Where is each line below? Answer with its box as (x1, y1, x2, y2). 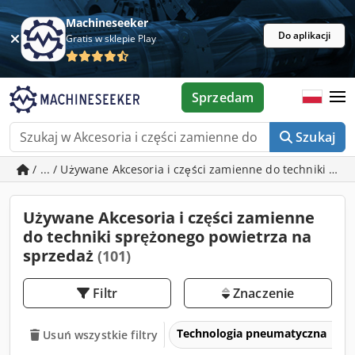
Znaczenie (229, 284, 295, 302)
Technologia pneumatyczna (177, 325, 330, 341)
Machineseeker (66, 15, 149, 30)
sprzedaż (23, 245, 97, 266)
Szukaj (296, 128, 335, 146)
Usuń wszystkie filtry (43, 326, 158, 342)
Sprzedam (191, 89, 254, 106)
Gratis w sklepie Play (66, 32, 157, 45)
